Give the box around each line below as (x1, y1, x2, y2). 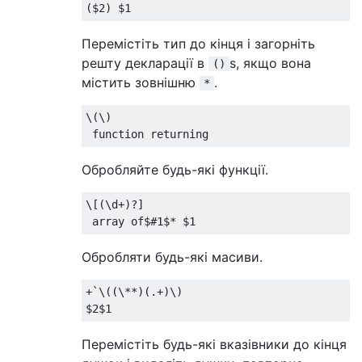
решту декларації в (82, 55, 208, 71)
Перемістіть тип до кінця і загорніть (82, 36, 315, 52)
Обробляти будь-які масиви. (82, 249, 263, 265)
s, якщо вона (229, 55, 311, 71)
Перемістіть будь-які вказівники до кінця (82, 336, 347, 352)
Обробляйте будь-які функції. (82, 162, 268, 178)
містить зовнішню (82, 74, 200, 90)
